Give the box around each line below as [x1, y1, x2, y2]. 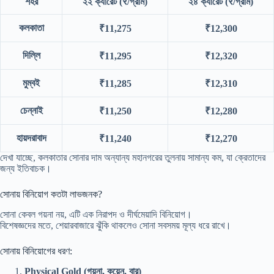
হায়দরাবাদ [16, 133, 46, 144]
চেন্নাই [20, 105, 43, 116]
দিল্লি [22, 50, 40, 61]
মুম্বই [23, 78, 40, 89]
